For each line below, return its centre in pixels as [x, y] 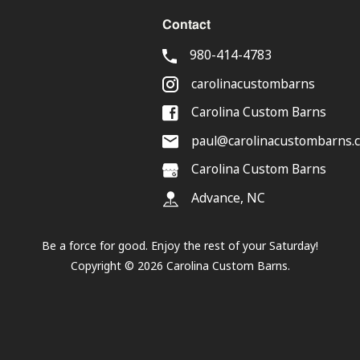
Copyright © [104, 266]
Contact [186, 25]
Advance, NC [228, 199]
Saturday [292, 246]
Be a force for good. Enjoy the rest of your [155, 246]
